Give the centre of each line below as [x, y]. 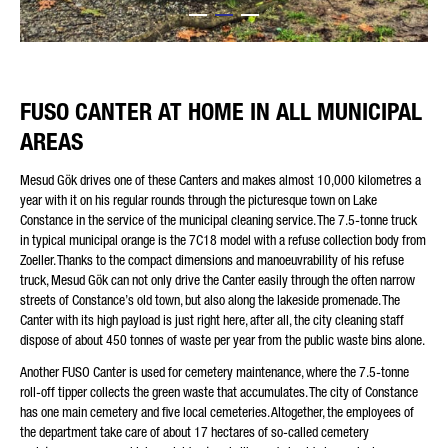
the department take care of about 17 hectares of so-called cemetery [194, 432]
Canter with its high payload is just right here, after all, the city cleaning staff [212, 319]
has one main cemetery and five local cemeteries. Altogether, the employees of [217, 412]
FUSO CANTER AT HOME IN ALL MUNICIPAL [221, 112]
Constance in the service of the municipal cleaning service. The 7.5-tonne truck [218, 219]
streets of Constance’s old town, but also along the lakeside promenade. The [210, 299]
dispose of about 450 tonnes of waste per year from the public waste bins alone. [222, 339]
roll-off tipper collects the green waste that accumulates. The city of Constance [219, 392]
